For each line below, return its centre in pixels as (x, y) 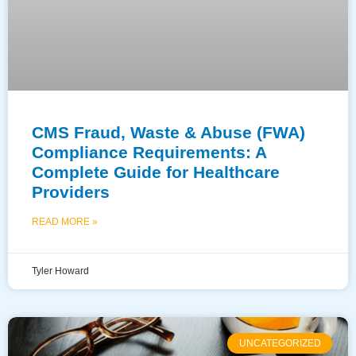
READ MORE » (65, 221)
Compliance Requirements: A (149, 152)
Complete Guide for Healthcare (156, 172)
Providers (71, 192)
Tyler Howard (60, 271)
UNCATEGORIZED (280, 343)
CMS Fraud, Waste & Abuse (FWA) (168, 132)
